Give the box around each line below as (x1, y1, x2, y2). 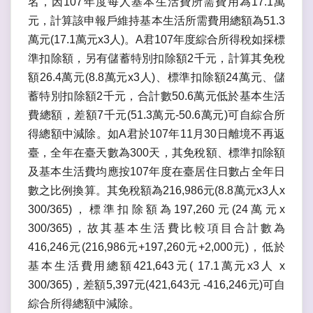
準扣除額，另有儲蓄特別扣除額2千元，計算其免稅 (28, 52, 285, 65)
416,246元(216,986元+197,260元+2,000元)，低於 (28, 241, 285, 254)
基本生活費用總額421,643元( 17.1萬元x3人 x (28, 260, 285, 272)
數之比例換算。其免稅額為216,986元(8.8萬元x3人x (28, 184, 285, 197)
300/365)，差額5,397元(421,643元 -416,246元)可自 (28, 279, 285, 291)
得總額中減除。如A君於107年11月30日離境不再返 (28, 128, 285, 140)
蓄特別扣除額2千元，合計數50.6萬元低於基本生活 (28, 90, 285, 103)
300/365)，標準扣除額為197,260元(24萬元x (28, 203, 285, 216)
